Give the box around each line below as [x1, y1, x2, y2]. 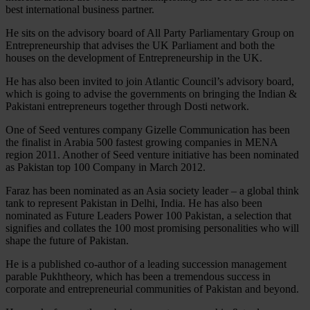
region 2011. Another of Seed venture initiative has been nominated [6, 148, 299, 161]
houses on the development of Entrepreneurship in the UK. [6, 51, 262, 64]
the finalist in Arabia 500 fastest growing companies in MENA [6, 136, 277, 148]
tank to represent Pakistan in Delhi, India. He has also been [6, 197, 262, 209]
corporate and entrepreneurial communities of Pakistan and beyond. [6, 282, 299, 295]
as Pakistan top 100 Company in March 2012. [6, 161, 206, 173]
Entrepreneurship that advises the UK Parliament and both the [6, 39, 275, 51]
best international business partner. [6, 3, 154, 15]
